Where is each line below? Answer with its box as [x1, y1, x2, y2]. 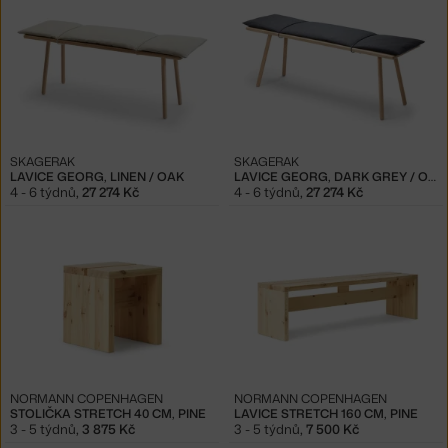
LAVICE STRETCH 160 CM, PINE [234, 404, 418, 422]
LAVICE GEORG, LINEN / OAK [10, 167, 184, 185]
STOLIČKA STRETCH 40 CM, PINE [10, 404, 206, 422]
